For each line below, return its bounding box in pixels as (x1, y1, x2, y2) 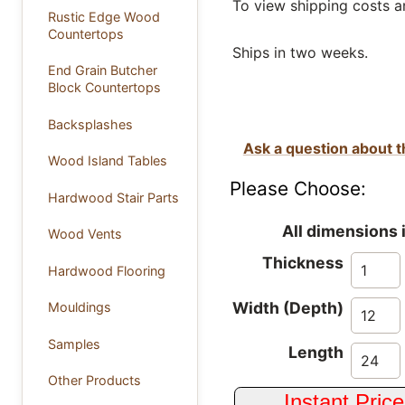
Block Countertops (47, 80, 161, 96)
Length (288, 343, 344, 363)
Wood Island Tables (47, 153, 167, 169)
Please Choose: (229, 176, 366, 200)
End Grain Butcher (47, 62, 157, 79)
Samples (47, 335, 100, 352)
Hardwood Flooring (47, 262, 165, 278)
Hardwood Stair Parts (47, 189, 179, 205)
